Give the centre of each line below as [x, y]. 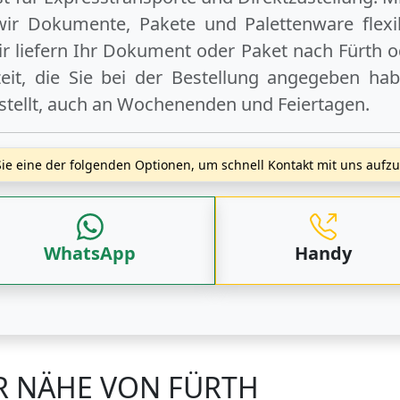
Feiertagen [321, 104]
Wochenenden [177, 104]
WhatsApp [90, 253]
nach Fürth [337, 51]
